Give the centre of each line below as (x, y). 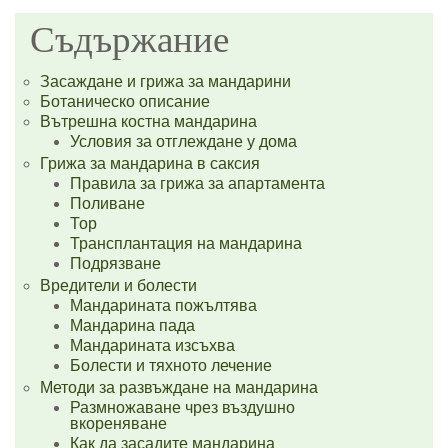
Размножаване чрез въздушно (182, 407)
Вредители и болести (118, 285)
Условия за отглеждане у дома (183, 141)
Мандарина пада (132, 325)
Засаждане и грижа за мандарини (165, 81)
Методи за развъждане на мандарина (179, 387)
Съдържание (129, 39)
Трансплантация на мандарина (186, 243)
